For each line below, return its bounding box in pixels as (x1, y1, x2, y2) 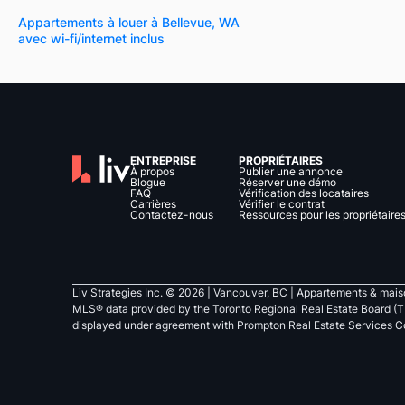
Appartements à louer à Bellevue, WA (18, 14, 240, 30)
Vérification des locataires (239, 186, 369, 200)
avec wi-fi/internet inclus (18, 30, 165, 46)
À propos (130, 165, 174, 178)
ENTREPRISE (130, 154, 196, 167)
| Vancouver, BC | (204, 286, 294, 299)
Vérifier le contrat (239, 197, 325, 211)
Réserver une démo (239, 175, 336, 189)
